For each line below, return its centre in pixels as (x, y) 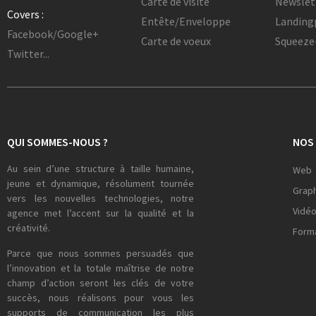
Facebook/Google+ (53, 34)
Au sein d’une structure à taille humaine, (101, 169)
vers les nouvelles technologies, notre (101, 199)
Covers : (25, 14)
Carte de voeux (176, 41)
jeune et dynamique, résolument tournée (101, 184)
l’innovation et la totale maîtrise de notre (101, 268)
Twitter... (28, 54)
